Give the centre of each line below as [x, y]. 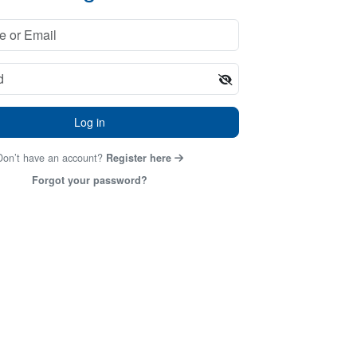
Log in [89, 122]
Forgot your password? [89, 180]
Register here [138, 158]
